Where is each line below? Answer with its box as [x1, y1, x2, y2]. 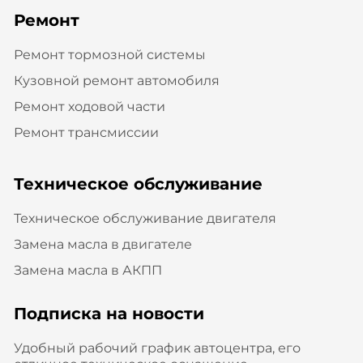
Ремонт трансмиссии [13, 124, 159, 140]
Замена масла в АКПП [13, 262, 162, 278]
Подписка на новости [13, 303, 204, 323]
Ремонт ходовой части [13, 98, 165, 114]
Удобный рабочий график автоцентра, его [13, 340, 301, 356]
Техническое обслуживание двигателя [13, 210, 276, 226]
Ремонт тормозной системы [13, 46, 206, 62]
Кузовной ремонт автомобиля [13, 72, 220, 88]
